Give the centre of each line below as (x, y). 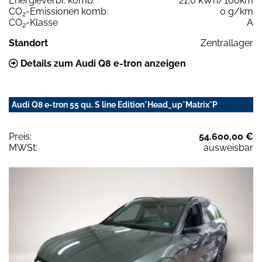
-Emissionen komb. (67, 12)
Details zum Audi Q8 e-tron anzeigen (102, 64)
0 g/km (237, 12)
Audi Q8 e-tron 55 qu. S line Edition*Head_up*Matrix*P (115, 105)
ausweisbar (228, 148)
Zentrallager (227, 43)
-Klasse (42, 23)
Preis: (20, 137)
